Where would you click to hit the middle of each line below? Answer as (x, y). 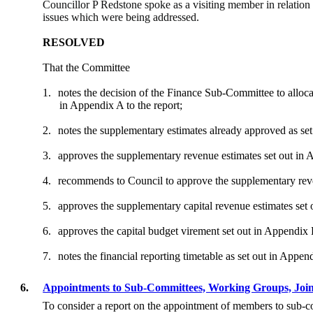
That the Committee (87, 67)
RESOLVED (74, 42)
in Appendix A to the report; (121, 105)
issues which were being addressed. (121, 17)
